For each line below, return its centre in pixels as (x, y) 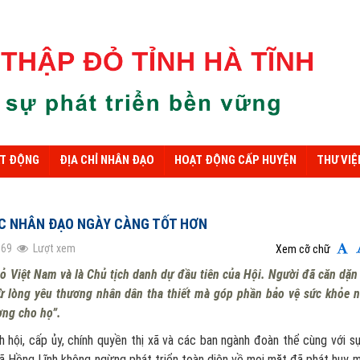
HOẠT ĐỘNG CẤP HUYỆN (236, 160)
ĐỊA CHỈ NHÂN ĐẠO (107, 160)
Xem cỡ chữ (303, 249)
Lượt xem (54, 248)
